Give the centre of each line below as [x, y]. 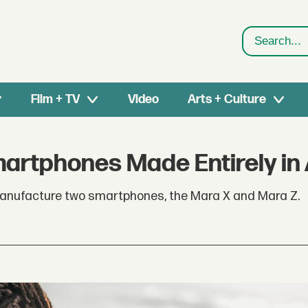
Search [263, 50]
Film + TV [56, 99]
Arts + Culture [227, 99]
